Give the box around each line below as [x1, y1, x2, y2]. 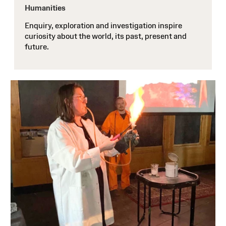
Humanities [25, 3, 66, 12]
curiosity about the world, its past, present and [25, 31, 187, 40]
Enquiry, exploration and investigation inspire [25, 21, 182, 30]
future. [25, 42, 50, 51]
